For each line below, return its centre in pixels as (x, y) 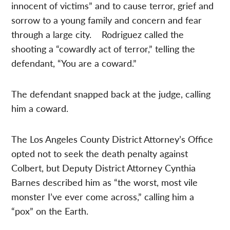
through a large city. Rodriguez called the (98, 34)
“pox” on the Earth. (50, 211)
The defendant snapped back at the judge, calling (111, 94)
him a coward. (40, 108)
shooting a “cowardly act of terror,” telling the (103, 49)
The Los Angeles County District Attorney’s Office (112, 139)
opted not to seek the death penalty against (100, 154)
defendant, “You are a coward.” (74, 63)
